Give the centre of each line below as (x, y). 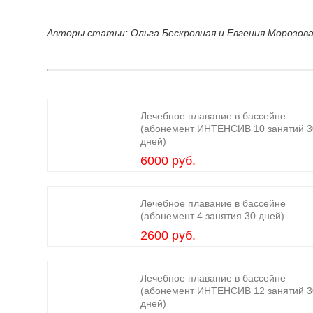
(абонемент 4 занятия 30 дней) (212, 216)
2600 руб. (168, 235)
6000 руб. (168, 161)
